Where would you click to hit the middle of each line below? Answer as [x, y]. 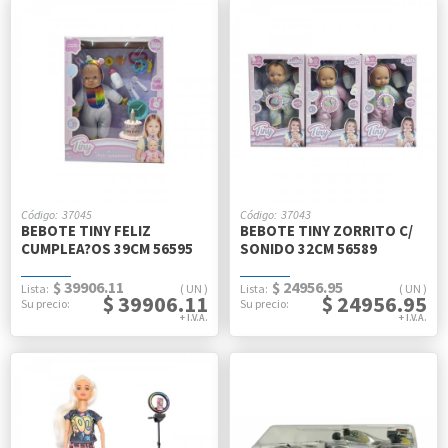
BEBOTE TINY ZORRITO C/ [326, 230]
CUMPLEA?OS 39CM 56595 [107, 248]
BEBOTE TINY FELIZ [86, 230]
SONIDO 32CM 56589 [308, 248]
